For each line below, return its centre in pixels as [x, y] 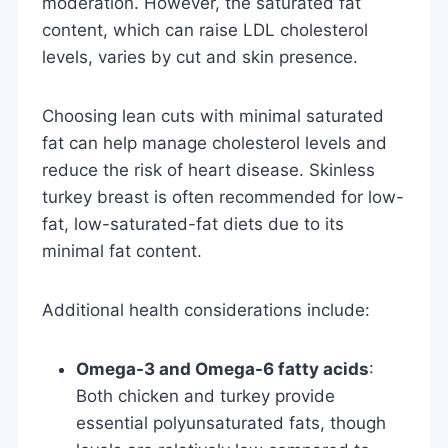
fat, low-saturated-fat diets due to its [193, 223]
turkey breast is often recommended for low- [223, 196]
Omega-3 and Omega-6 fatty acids [222, 368]
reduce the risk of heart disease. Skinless [208, 169]
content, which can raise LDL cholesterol [205, 29]
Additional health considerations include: [206, 309]
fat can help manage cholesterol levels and [214, 142]
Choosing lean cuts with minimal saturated [213, 115]
